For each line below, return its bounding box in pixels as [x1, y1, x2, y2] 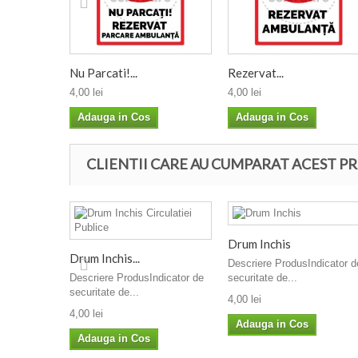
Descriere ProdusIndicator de [70, 271, 204, 284]
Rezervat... [228, 65, 284, 80]
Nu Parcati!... [70, 65, 137, 80]
